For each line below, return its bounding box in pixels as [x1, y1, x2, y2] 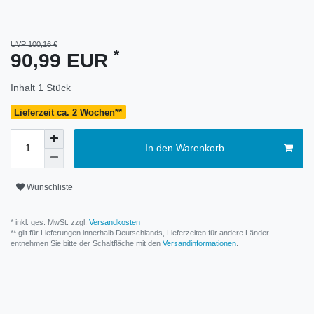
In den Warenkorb [144, 142, 224, 154]
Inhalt [11, 81, 38, 93]
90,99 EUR [11, 49, 114, 71]
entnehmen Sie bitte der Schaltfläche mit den [11, 238, 163, 247]
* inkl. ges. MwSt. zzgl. [11, 217, 87, 226]
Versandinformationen [163, 238, 236, 247]
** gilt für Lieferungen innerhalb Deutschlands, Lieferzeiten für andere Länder [11, 228, 269, 237]
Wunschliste [27, 182, 73, 193]
